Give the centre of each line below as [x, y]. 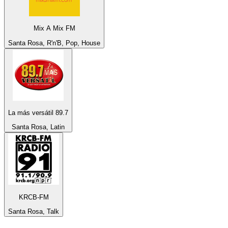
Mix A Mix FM [54, 28]
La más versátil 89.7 [38, 113]
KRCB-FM [34, 197]
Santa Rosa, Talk [34, 212]
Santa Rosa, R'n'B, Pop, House [54, 43]
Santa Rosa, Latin [38, 127]
